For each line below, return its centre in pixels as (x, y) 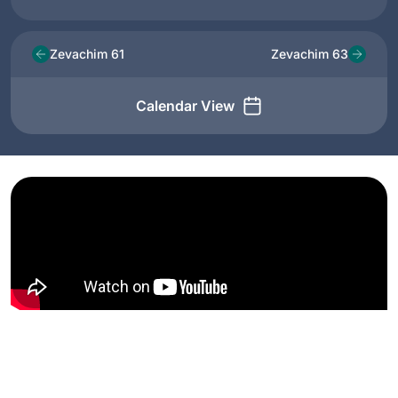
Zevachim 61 (87, 54)
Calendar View (185, 105)
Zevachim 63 (310, 54)
